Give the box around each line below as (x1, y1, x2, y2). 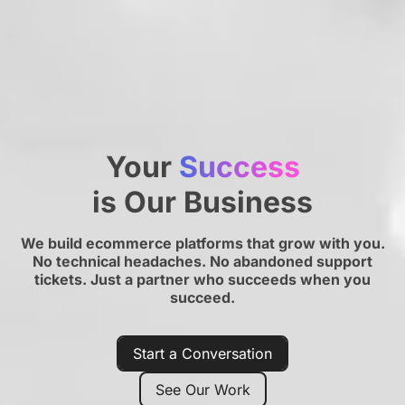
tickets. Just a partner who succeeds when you (34, 270, 371, 288)
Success (178, 149, 300, 184)
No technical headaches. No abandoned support (33, 252, 372, 270)
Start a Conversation (133, 344, 272, 363)
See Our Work (155, 381, 250, 399)
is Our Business (92, 184, 313, 220)
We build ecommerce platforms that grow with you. (20, 234, 385, 252)
